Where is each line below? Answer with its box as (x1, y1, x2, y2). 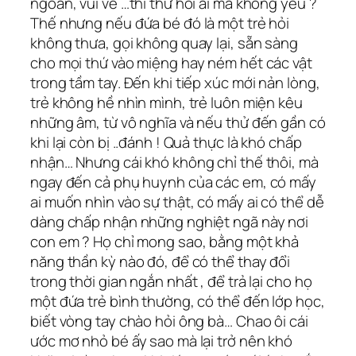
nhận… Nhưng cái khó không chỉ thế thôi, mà (30, 151, 319, 172)
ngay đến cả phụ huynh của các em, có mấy (30, 171, 316, 192)
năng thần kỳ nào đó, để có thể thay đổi (30, 250, 291, 272)
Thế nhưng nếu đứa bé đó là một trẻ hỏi (30, 12, 290, 33)
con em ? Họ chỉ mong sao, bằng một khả (30, 230, 300, 252)
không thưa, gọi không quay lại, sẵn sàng (30, 32, 298, 53)
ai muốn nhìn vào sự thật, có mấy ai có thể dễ (30, 191, 324, 212)
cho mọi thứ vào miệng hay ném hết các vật (30, 52, 312, 73)
